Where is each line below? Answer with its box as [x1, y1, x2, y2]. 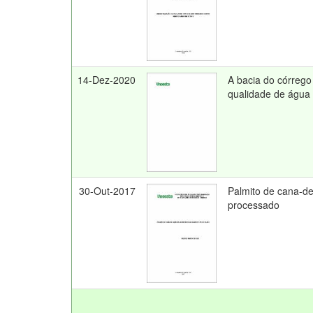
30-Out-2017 [79, 184, 136, 198]
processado [228, 198, 279, 212]
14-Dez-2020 [78, 73, 136, 87]
